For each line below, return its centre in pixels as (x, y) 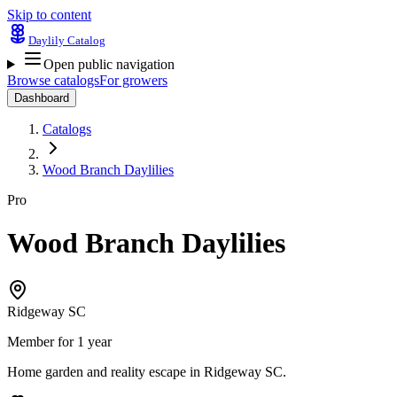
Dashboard (42, 98)
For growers (133, 80)
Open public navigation (109, 64)
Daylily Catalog (67, 40)
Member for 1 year (59, 341)
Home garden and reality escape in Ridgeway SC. (147, 371)
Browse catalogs (53, 80)
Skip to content (49, 15)
